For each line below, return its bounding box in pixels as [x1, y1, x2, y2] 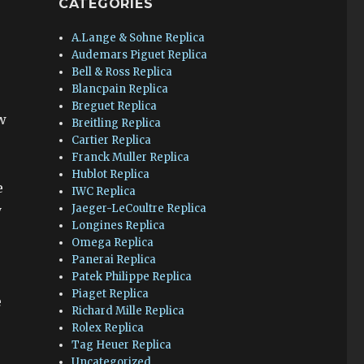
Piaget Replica [71, 287, 149, 301]
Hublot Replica [71, 167, 150, 181]
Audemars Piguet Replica [71, 48, 208, 62]
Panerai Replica [71, 253, 157, 266]
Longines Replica [71, 219, 166, 232]
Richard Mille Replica [71, 304, 185, 318]
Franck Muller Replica [71, 150, 190, 164]
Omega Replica [71, 236, 154, 249]
